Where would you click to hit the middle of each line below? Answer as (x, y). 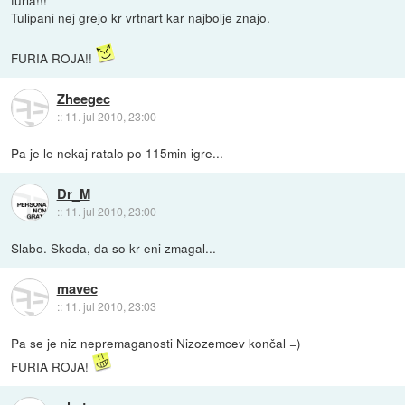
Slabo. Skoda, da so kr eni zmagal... (114, 247)
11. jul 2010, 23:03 (110, 306)
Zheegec (83, 98)
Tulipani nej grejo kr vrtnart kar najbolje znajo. (141, 17)
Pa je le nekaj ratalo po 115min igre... (118, 152)
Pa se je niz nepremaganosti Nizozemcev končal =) (156, 342)
